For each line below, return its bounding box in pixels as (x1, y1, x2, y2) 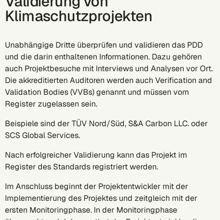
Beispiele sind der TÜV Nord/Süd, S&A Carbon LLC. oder (5, 118, 208, 129)
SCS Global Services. (5, 130, 84, 140)
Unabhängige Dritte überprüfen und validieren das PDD (5, 40, 203, 50)
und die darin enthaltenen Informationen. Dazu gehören (5, 52, 202, 62)
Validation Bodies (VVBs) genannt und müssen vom (5, 87, 189, 97)
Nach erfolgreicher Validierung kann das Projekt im (5, 150, 187, 160)
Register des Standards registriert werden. (5, 162, 162, 172)
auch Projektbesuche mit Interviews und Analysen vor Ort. (5, 63, 213, 74)
